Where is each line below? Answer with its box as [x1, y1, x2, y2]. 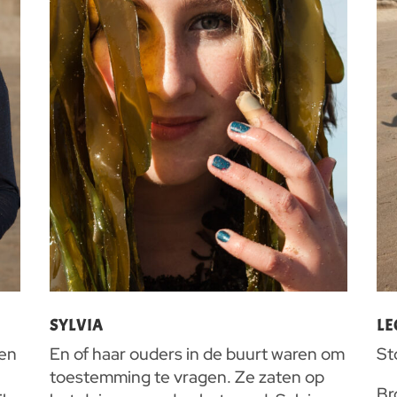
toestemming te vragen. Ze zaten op [49, 366, 324, 389]
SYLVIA [49, 315, 104, 337]
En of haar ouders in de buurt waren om [49, 343, 345, 366]
